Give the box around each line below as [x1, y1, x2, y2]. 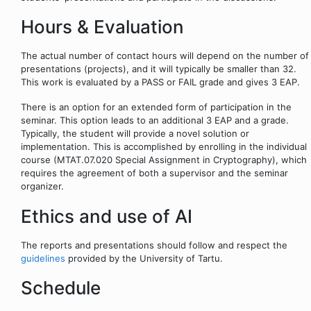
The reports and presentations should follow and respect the [21, 239, 287, 251]
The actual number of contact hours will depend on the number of [21, 50, 309, 62]
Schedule [21, 277, 101, 299]
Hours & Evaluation [21, 15, 184, 37]
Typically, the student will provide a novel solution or [21, 128, 249, 140]
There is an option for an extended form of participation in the [21, 101, 292, 113]
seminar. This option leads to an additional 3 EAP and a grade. [21, 115, 289, 126]
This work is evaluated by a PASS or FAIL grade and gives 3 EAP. [21, 76, 300, 88]
